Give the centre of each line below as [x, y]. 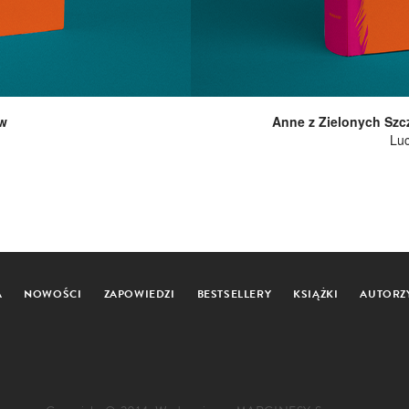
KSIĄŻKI [316, 294]
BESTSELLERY [234, 294]
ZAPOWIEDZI [139, 294]
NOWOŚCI [53, 294]
